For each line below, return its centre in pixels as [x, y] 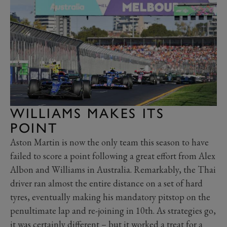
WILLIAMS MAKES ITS [87, 113]
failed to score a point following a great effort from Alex [113, 156]
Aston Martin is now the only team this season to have [109, 142]
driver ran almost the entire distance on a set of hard [106, 183]
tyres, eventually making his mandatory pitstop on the [110, 197]
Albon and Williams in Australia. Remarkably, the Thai [113, 170]
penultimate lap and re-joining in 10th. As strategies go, [113, 211]
